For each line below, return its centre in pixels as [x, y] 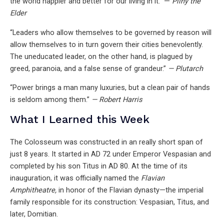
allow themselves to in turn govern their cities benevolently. [106, 44]
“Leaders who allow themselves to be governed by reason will [111, 32]
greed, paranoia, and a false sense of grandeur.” [89, 68]
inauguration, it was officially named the [75, 178]
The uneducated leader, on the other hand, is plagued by [101, 56]
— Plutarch [185, 68]
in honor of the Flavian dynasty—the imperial [130, 190]
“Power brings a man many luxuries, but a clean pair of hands [110, 88]
